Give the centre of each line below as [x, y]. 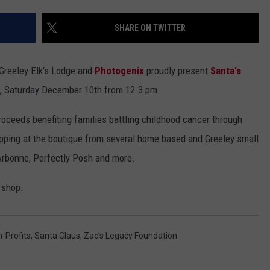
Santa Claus [57, 236]
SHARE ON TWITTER [150, 28]
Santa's [226, 71]
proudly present [178, 71]
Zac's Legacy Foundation [130, 236]
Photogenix [121, 71]
